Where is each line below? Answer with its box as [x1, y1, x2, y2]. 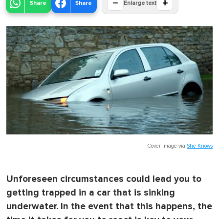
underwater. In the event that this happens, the [6, 200, 212, 212]
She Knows [187, 143, 213, 149]
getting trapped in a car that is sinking [6, 187, 175, 198]
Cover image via [148, 143, 187, 149]
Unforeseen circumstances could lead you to [6, 173, 201, 185]
